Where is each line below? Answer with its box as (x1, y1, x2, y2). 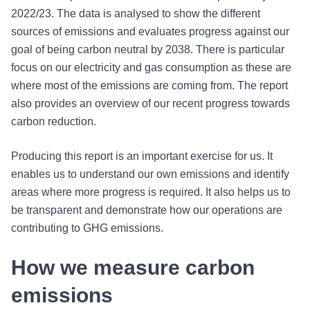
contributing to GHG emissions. (11, 222, 163, 234)
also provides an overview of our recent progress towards (11, 98, 290, 109)
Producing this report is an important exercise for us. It (11, 150, 273, 162)
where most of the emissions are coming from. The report (11, 80, 288, 91)
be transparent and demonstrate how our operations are (11, 204, 282, 216)
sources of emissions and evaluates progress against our (11, 26, 289, 37)
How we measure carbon (11, 256, 255, 279)
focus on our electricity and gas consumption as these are (11, 62, 291, 73)
